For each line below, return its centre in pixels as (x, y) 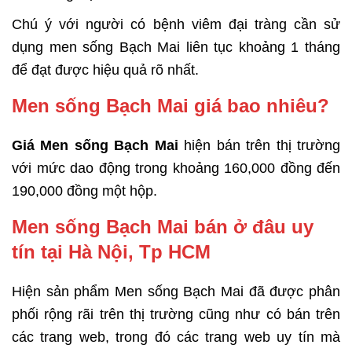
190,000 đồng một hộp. (84, 191)
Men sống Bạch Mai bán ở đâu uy (163, 226)
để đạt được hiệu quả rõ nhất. (105, 70)
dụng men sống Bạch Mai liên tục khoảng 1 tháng (176, 47)
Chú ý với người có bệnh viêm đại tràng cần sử (176, 24)
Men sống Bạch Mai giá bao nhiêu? (170, 105)
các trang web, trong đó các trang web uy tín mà (176, 337)
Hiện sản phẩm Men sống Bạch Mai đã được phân (176, 291)
